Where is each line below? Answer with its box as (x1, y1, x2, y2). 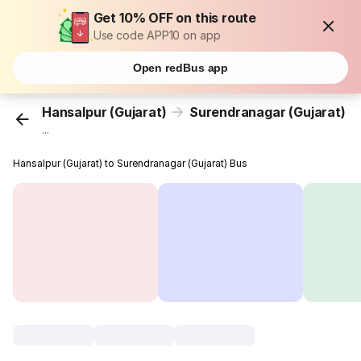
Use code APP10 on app (93, 28, 221, 42)
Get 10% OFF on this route (93, 10, 257, 26)
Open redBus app (132, 61, 229, 74)
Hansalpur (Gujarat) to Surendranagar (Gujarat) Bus (13, 157, 248, 170)
